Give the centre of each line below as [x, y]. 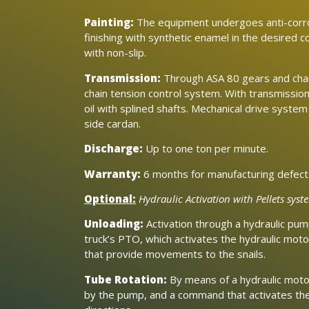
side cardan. [112, 123]
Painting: [109, 22]
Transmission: [122, 78]
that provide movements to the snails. [175, 254]
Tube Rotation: [126, 279]
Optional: [110, 198]
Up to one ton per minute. [206, 149]
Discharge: [113, 149]
